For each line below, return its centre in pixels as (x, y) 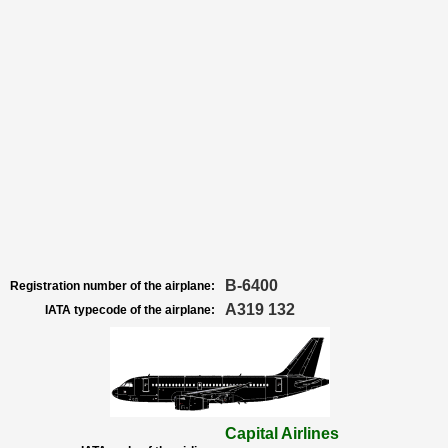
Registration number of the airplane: (112, 286)
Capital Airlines (282, 433)
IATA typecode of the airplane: (130, 310)
